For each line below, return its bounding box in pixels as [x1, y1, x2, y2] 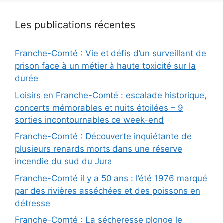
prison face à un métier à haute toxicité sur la [15, 61, 196, 71]
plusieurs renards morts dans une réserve [15, 144, 182, 154]
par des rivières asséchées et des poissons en [15, 185, 200, 196]
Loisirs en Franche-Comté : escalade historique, [15, 90, 207, 100]
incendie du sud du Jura [15, 156, 112, 167]
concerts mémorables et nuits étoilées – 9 [15, 102, 183, 112]
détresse [15, 198, 50, 208]
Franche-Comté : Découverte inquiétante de [15, 131, 192, 142]
